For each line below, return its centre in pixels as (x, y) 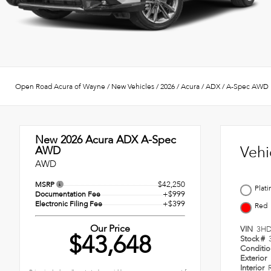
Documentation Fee (68, 194)
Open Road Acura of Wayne (60, 86)
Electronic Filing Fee (69, 204)
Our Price (110, 229)
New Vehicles (133, 86)
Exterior (254, 259)
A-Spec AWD (247, 86)
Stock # (253, 239)
